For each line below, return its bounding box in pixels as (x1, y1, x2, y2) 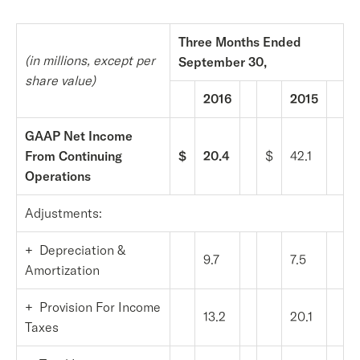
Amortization (25, 262, 100, 278)
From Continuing (25, 148, 122, 164)
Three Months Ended (178, 34, 301, 50)
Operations (25, 168, 91, 184)
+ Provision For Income (25, 299, 161, 315)
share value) (25, 72, 96, 88)
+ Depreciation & (25, 242, 125, 258)
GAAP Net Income (25, 128, 133, 144)
